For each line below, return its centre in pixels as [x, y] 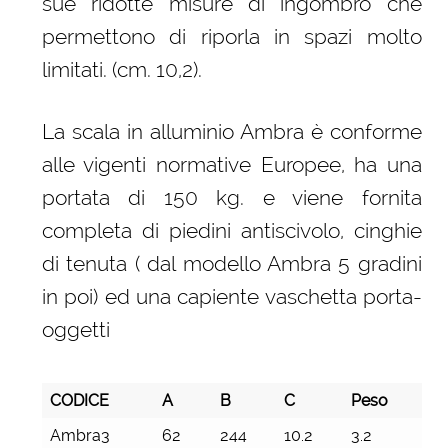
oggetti [75, 329]
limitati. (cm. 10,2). [121, 69]
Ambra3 [79, 436]
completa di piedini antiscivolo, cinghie [231, 230]
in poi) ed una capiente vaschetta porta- [231, 296]
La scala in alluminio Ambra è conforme [231, 131]
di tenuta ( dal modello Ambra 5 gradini [231, 263]
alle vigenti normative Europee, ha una [231, 164]
